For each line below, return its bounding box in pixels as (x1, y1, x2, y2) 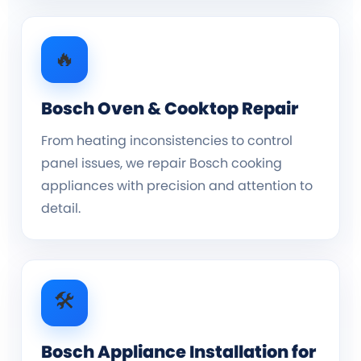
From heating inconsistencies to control (41, 131, 293, 150)
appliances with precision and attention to (41, 176, 313, 195)
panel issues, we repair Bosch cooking (41, 153, 282, 172)
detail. (41, 198, 81, 218)
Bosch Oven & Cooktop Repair (41, 96, 298, 120)
